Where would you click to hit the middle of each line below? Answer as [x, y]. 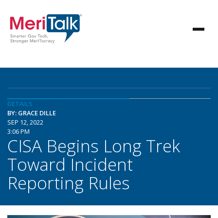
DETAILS [20, 104]
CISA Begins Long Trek [94, 145]
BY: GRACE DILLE [32, 113]
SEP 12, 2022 [25, 122]
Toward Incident [70, 164]
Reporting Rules [69, 182]
